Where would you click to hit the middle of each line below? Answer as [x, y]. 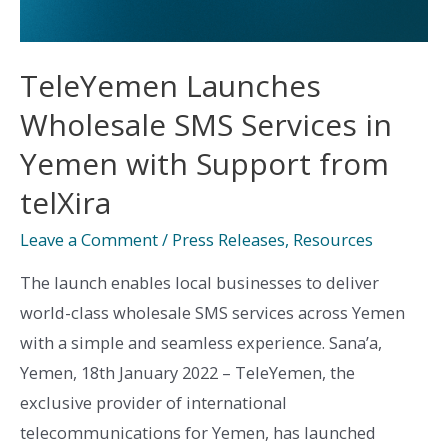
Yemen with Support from [204, 164]
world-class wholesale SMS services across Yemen [212, 312]
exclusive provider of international [153, 402]
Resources [333, 240]
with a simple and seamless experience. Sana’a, [201, 342]
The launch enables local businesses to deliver [199, 282]
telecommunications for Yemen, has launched [198, 432]
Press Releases [228, 240]
